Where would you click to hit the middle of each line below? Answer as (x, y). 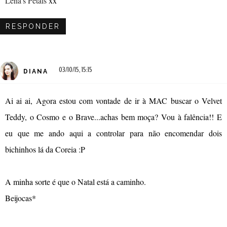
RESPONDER (33, 27)
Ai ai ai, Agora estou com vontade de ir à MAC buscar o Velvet (113, 101)
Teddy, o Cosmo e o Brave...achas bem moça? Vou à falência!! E (113, 117)
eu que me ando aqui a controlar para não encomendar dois (113, 133)
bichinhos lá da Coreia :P (45, 149)
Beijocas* (21, 198)
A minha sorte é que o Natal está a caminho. (75, 182)
